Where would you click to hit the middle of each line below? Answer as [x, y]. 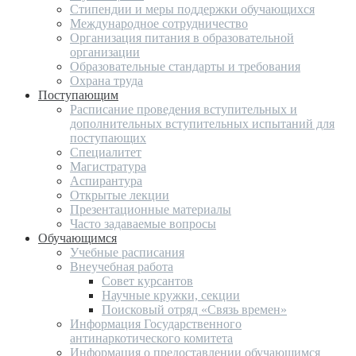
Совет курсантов [147, 281]
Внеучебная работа [122, 266]
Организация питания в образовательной [182, 37]
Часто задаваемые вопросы [143, 223]
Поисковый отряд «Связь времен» [194, 309]
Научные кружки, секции [171, 295]
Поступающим [78, 95]
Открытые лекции [120, 195]
